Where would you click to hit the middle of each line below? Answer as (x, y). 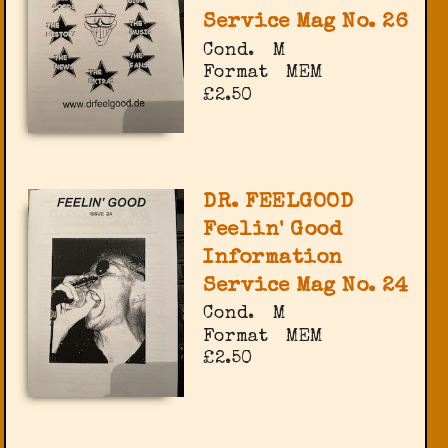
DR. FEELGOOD (278, 202)
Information (273, 258)
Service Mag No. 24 (306, 286)
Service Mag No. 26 (306, 23)
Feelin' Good (273, 230)
